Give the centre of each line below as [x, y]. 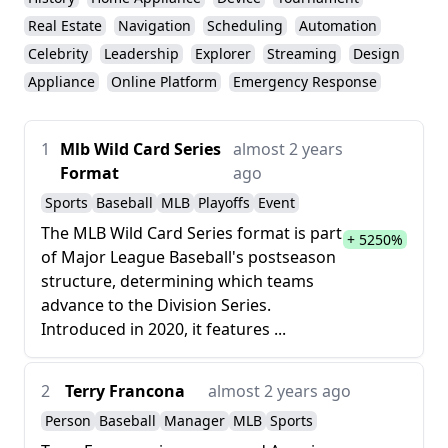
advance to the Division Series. [156, 304]
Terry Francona [125, 390]
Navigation [154, 25]
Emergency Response [305, 81]
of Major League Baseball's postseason [188, 256]
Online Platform [164, 81]
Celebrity [58, 53]
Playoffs [224, 202]
